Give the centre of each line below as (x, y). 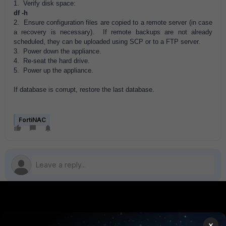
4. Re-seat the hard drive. (52, 61)
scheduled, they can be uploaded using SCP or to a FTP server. (107, 42)
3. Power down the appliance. (58, 51)
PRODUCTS (29, 217)
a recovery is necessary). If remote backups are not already (113, 32)
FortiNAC (32, 120)
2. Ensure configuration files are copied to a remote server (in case (113, 22)
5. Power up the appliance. (53, 70)
